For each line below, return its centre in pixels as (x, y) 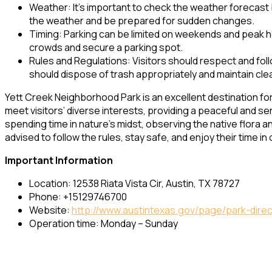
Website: (50, 210)
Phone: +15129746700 (78, 196)
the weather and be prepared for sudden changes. (142, 20)
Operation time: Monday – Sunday (104, 223)
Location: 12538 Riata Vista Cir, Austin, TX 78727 (135, 183)
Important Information (60, 160)
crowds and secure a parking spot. (106, 47)
